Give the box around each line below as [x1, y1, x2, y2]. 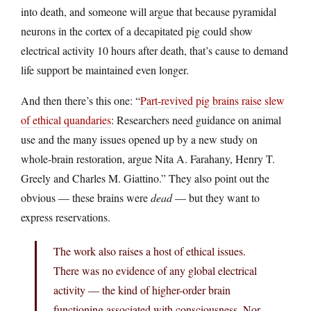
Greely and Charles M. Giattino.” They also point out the [21, 170, 269, 185]
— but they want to [172, 190, 260, 205]
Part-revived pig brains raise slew [140, 92, 285, 108]
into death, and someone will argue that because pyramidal [21, 3, 276, 19]
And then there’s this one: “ [21, 92, 140, 108]
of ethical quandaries [21, 112, 111, 127]
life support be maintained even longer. [21, 62, 189, 77]
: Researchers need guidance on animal [111, 112, 281, 127]
